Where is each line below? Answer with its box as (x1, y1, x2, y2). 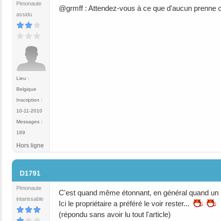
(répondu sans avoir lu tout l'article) (59, 210, 171, 219)
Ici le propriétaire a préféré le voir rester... (59, 199, 193, 208)
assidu (16, 11, 32, 17)
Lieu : (16, 75, 29, 81)
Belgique (16, 86, 37, 92)
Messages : (16, 118, 42, 124)
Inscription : (16, 97, 42, 103)
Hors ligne (16, 142, 44, 149)
